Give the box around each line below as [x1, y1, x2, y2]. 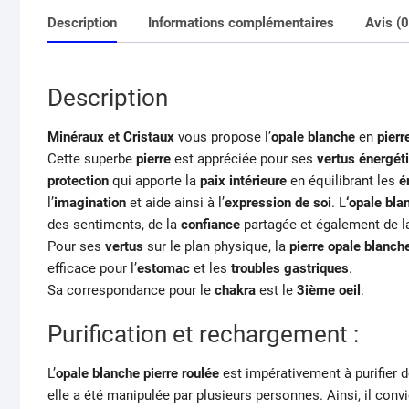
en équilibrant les [287, 173, 399, 190]
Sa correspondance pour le [47, 282, 215, 299]
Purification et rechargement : [47, 320, 359, 349]
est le [256, 282, 297, 299]
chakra [215, 282, 256, 299]
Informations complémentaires [148, 15, 334, 32]
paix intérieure [200, 173, 287, 190]
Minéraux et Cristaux [47, 129, 174, 146]
